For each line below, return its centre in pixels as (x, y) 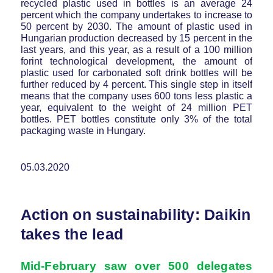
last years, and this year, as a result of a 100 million (136, 49)
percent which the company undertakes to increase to (136, 15)
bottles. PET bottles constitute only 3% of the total (136, 119)
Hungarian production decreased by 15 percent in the (136, 38)
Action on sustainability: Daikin (136, 214)
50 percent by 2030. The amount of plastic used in (136, 26)
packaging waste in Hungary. (83, 130)
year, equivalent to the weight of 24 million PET (136, 107)
